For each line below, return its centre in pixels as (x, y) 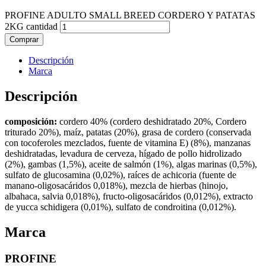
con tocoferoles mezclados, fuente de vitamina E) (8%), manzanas (128, 143)
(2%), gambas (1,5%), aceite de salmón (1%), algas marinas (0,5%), (131, 164)
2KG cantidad (31, 27)
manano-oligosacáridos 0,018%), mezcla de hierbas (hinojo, (116, 186)
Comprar (24, 40)
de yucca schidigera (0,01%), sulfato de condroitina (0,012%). (121, 207)
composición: (31, 122)
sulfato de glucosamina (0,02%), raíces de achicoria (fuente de (121, 175)
